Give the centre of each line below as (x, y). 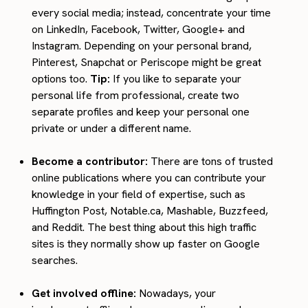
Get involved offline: (84, 293)
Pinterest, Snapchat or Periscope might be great (147, 62)
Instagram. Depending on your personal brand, (142, 45)
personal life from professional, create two (136, 95)
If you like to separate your (176, 78)
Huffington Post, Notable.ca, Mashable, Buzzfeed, (150, 210)
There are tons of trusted (211, 161)
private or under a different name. (112, 128)
